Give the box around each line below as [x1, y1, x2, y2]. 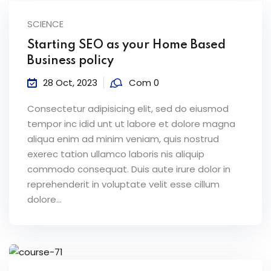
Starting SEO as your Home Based [27, 39, 226, 52]
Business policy [27, 55, 114, 68]
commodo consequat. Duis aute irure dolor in [27, 163, 230, 176]
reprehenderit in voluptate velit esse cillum [27, 178, 220, 191]
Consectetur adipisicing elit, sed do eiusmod [27, 102, 229, 116]
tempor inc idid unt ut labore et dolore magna [27, 117, 235, 131]
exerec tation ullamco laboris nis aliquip [27, 148, 204, 161]
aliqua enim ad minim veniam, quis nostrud [27, 132, 219, 146]
